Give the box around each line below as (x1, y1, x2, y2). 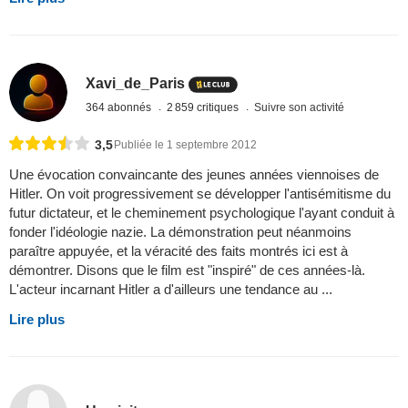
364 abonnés (86, 100, 155, 114)
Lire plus (9, 311, 65, 327)
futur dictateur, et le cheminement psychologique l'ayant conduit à (9, 204, 394, 220)
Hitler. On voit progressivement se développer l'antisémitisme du (9, 185, 391, 201)
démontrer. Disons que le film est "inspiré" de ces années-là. (9, 261, 365, 278)
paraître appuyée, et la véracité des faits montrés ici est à (9, 242, 348, 259)
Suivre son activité (254, 100, 345, 114)
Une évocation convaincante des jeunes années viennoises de (9, 166, 379, 182)
